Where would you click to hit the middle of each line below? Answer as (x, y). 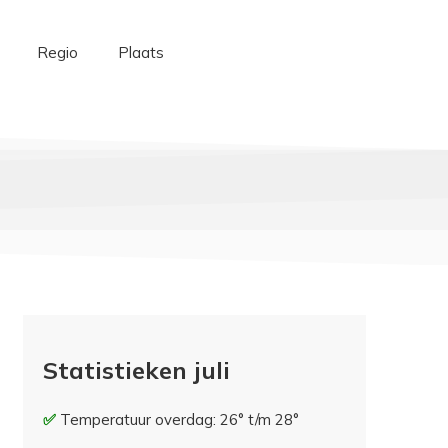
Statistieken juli (137, 370)
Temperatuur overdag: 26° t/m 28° (180, 420)
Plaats (140, 52)
